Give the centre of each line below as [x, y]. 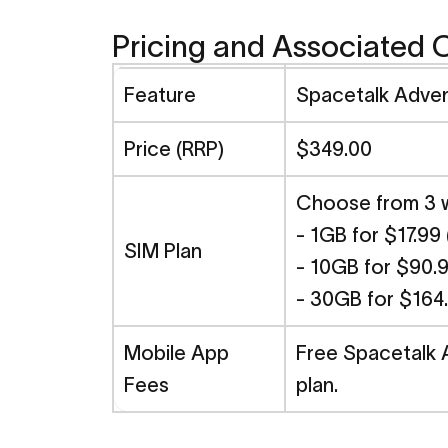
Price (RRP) [174, 148]
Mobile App [176, 352]
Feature [160, 94]
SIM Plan [163, 250]
